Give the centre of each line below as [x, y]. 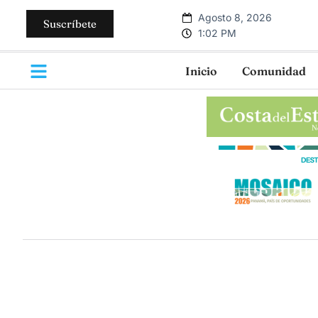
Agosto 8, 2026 [235, 17]
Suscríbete [70, 23]
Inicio [201, 71]
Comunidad [274, 71]
